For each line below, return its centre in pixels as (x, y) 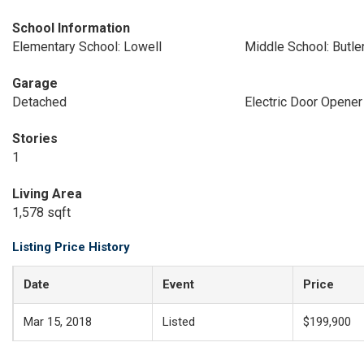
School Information (71, 28)
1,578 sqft (41, 212)
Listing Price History (71, 247)
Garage (35, 83)
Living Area (47, 194)
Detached (39, 102)
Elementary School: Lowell (87, 47)
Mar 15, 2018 (58, 322)
